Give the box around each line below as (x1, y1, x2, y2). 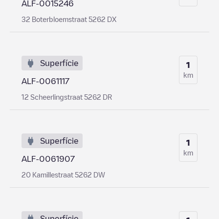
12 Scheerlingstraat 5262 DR (22, 93, 112, 100)
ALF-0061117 (22, 77, 69, 85)
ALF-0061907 (22, 154, 75, 163)
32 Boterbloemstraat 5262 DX (22, 15, 116, 22)
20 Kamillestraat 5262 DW (22, 171, 105, 178)
